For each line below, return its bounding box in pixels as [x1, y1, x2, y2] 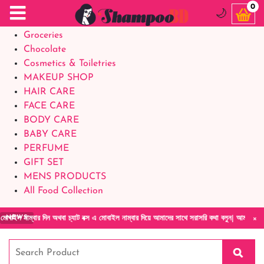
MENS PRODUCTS [24, 172, 106, 181]
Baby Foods [24, 16, 72, 26]
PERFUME [24, 144, 69, 153]
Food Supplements [24, 2, 101, 12]
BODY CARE [24, 115, 79, 125]
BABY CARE [24, 130, 77, 139]
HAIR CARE [24, 87, 75, 97]
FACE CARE [24, 101, 75, 111]
